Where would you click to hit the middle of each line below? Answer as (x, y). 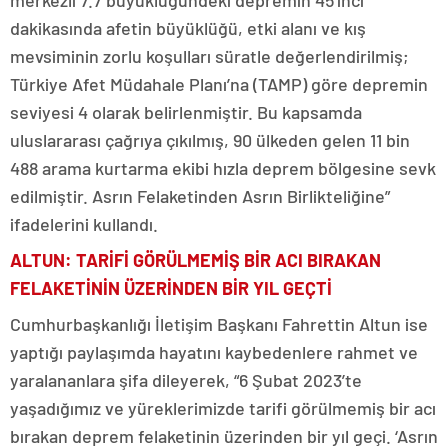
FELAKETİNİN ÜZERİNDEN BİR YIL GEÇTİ (171, 288)
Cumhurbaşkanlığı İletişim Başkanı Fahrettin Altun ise (219, 324)
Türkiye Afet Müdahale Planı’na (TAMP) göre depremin (219, 84)
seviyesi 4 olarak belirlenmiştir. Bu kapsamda (186, 112)
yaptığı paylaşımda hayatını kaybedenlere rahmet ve (214, 352)
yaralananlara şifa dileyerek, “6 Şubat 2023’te (186, 380)
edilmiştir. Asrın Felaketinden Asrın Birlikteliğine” (200, 196)
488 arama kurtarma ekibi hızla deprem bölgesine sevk (223, 168)
